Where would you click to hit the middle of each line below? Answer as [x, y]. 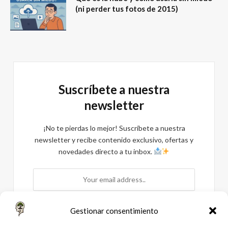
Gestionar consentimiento [114, 210]
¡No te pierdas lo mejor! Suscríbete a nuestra [114, 128]
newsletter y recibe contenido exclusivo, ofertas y [114, 139]
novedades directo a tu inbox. [106, 151]
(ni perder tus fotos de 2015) [127, 8]
